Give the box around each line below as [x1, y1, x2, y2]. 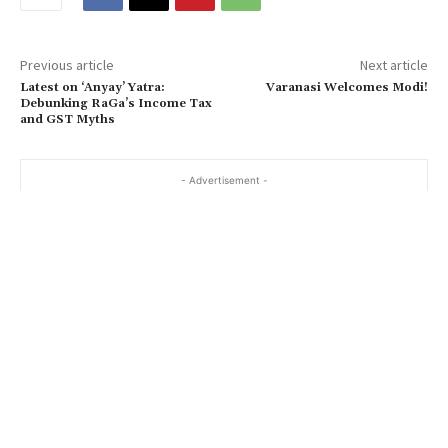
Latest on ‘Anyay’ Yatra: [20, 80, 165, 96]
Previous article [20, 56, 114, 75]
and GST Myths [20, 112, 115, 128]
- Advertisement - [180, 174, 268, 187]
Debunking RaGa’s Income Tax [20, 96, 212, 112]
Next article [359, 56, 428, 75]
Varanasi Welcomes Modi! [265, 80, 428, 96]
